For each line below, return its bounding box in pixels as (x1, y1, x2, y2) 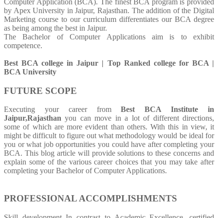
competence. (4, 41, 42, 50)
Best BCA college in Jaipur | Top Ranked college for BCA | (4, 58, 214, 67)
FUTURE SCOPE (4, 85, 77, 96)
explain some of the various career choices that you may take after (4, 158, 214, 166)
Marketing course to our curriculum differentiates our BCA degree (4, 15, 214, 23)
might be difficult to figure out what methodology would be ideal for (4, 131, 214, 140)
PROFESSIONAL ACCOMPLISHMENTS (4, 193, 177, 204)
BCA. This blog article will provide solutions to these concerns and (4, 149, 214, 158)
